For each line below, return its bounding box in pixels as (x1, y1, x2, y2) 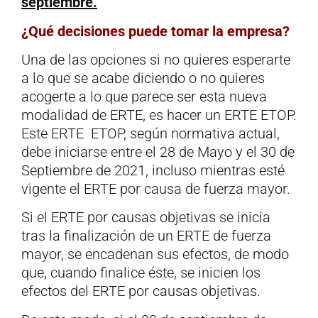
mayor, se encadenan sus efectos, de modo (21, 246, 289, 263)
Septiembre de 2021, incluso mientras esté (21, 162, 285, 180)
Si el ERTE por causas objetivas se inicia (21, 209, 270, 226)
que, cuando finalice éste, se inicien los (21, 264, 261, 282)
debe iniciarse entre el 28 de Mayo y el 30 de (21, 143, 295, 161)
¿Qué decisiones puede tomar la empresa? (21, 22, 290, 40)
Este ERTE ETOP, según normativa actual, (21, 125, 280, 143)
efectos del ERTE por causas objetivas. (21, 283, 261, 300)
